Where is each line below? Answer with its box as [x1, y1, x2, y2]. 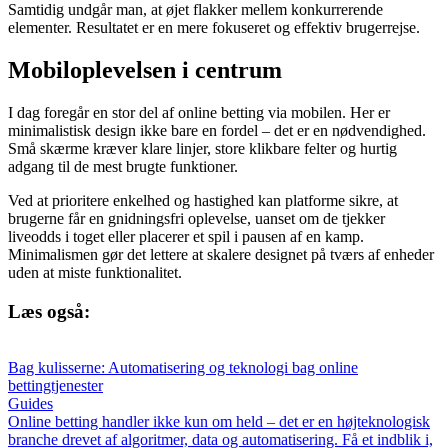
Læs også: [8, 300, 90, 322]
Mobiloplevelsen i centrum [8, 56, 282, 83]
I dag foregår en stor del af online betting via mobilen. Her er [8, 103, 390, 121]
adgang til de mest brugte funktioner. [8, 157, 238, 175]
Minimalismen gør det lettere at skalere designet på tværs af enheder [8, 245, 434, 263]
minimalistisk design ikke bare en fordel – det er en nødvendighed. [8, 121, 426, 139]
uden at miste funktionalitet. [8, 263, 182, 281]
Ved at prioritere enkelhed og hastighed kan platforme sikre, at [8, 191, 398, 209]
